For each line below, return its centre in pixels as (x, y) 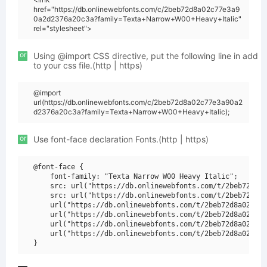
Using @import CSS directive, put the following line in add (146, 56)
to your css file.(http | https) (88, 65)
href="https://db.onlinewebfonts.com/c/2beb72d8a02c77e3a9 (136, 9)
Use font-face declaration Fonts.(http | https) (121, 139)
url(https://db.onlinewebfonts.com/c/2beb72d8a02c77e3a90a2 (138, 102)
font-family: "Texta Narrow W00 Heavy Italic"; (136, 176)
